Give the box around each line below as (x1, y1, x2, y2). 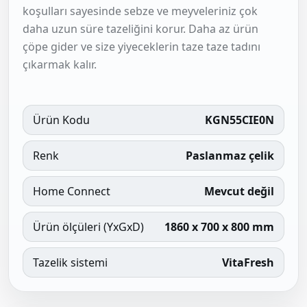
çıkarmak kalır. (23, 56, 97, 72)
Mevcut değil (204, 183, 274, 199)
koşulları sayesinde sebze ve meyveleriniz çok (23, 3, 258, 19)
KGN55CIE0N (205, 112, 274, 127)
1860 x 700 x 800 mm (164, 219, 274, 234)
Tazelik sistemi (33, 254, 108, 270)
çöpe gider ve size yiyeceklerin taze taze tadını (23, 38, 260, 54)
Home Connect (33, 183, 110, 199)
